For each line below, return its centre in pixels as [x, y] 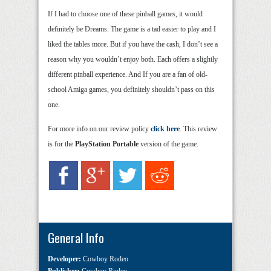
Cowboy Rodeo [106, 259]
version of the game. [168, 144]
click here [165, 129]
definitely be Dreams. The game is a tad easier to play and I [132, 29]
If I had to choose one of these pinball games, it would [125, 14]
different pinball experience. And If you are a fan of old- [128, 75]
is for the [61, 144]
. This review [198, 129]
